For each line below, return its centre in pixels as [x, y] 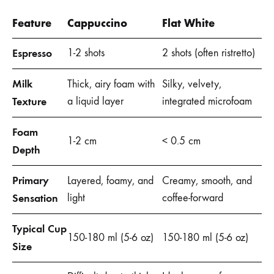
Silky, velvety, [192, 84]
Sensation [35, 198]
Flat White [188, 23]
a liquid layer [95, 101]
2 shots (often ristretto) [209, 53]
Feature [32, 23]
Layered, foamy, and [110, 181]
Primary [31, 180]
